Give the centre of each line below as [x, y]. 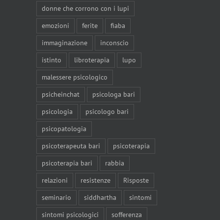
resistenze [95, 180]
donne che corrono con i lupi [85, 9]
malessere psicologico [74, 77]
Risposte [136, 180]
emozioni [55, 26]
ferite [90, 26]
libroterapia [92, 60]
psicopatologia [64, 129]
